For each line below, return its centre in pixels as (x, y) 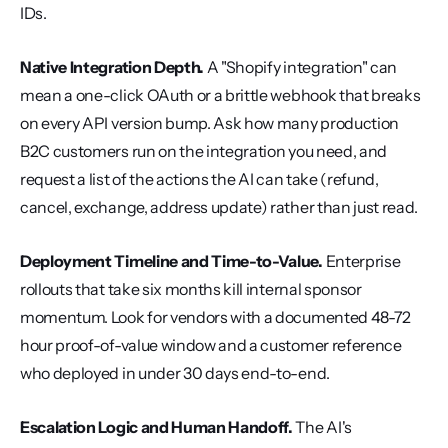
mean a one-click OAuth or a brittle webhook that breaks (220, 95)
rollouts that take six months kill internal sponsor (191, 289)
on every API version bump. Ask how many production (209, 123)
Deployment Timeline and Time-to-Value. (171, 261)
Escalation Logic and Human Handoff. (156, 427)
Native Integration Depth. (112, 67)
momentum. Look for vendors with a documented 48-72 (215, 317)
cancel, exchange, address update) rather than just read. (219, 207)
